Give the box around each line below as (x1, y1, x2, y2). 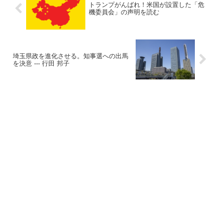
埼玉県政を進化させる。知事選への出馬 (13, 52, 128, 60)
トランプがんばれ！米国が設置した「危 (88, 1, 204, 9)
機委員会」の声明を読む (88, 8, 159, 16)
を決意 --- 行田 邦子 (13, 59, 70, 67)
